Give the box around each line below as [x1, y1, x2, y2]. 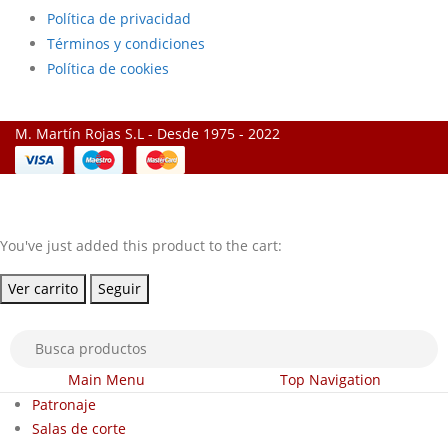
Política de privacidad [47, 9, 191, 28]
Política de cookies [47, 59, 169, 78]
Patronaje [32, 394, 96, 414]
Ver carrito [8, 279, 78, 299]
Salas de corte [32, 418, 126, 438]
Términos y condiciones [47, 34, 205, 53]
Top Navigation [279, 369, 381, 389]
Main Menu [67, 369, 145, 389]
